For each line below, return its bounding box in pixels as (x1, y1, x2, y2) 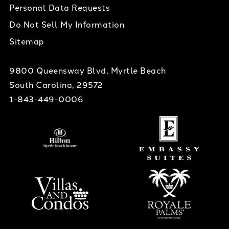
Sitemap (9, 35, 44, 47)
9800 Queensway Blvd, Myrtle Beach (9, 64, 166, 76)
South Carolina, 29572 (9, 79, 103, 90)
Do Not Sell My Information (9, 18, 124, 30)
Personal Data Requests (9, 2, 110, 13)
